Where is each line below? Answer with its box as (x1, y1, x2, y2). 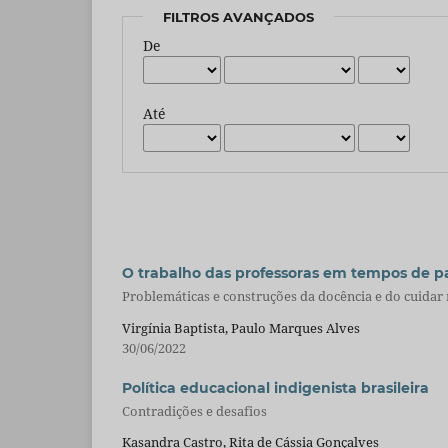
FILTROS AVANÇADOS (163, 8, 315, 25)
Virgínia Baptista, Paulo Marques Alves (122, 318, 360, 337)
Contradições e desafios (122, 401, 267, 420)
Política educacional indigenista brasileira (122, 378, 429, 397)
